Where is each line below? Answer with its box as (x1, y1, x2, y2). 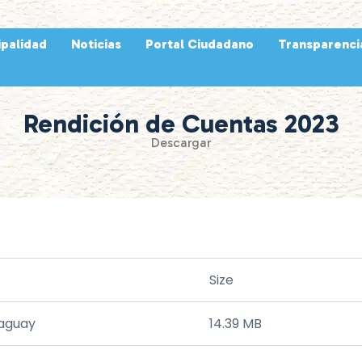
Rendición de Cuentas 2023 (23, 107, 339, 139)
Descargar (150, 134, 212, 150)
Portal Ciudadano (145, 36, 255, 52)
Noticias (71, 36, 122, 52)
